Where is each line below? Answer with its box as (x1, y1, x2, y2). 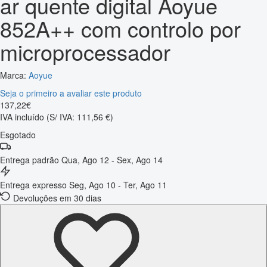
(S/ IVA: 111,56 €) (46, 110, 113, 123)
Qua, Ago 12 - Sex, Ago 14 (61, 153, 163, 166)
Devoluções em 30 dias (13, 191, 101, 204)
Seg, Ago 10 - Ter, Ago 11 (69, 178, 167, 191)
